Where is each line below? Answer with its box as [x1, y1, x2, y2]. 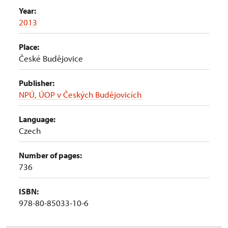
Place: [19, 42, 39, 52]
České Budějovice [19, 53, 83, 64]
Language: [19, 114, 55, 124]
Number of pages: [19, 150, 82, 160]
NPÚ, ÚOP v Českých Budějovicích [19, 89, 141, 100]
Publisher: [19, 78, 54, 88]
